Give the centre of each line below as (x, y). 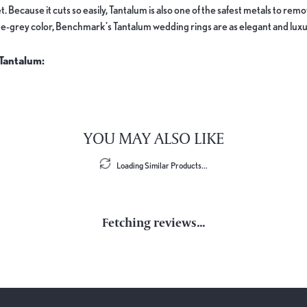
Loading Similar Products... (162, 165)
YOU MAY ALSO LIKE (153, 138)
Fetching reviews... (153, 222)
